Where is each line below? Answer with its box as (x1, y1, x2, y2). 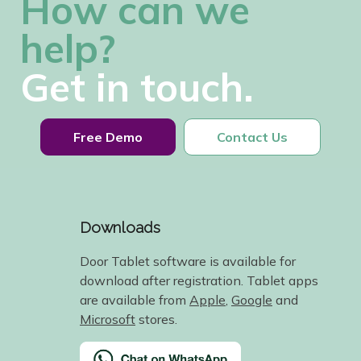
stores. (135, 311, 177, 328)
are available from (80, 292, 189, 309)
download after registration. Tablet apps (80, 272, 318, 289)
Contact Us (217, 129, 288, 146)
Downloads (80, 218, 160, 237)
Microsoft (80, 311, 135, 328)
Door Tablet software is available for (80, 253, 296, 270)
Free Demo (73, 129, 143, 146)
